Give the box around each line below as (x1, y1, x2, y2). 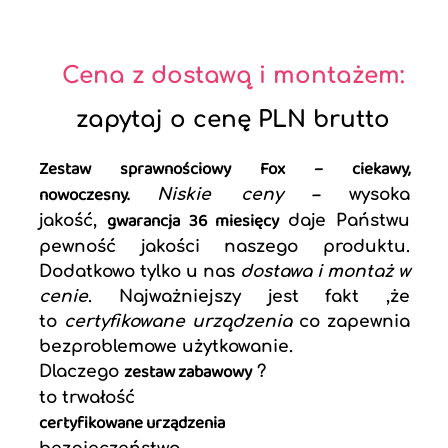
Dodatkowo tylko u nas (39, 262, 241, 282)
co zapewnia (299, 312, 411, 332)
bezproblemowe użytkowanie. (39, 337, 293, 357)
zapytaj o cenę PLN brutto (75, 107, 390, 133)
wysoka (349, 185, 411, 205)
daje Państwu (287, 211, 411, 231)
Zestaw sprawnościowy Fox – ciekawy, (39, 155, 411, 185)
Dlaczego (39, 362, 124, 382)
